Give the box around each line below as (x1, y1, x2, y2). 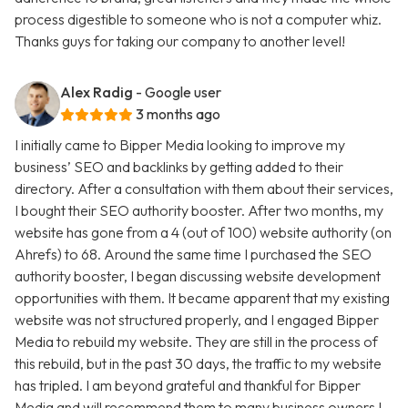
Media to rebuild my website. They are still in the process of (15, 332, 378, 352)
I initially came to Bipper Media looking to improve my (15, 136, 345, 155)
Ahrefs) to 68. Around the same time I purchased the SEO (15, 245, 372, 264)
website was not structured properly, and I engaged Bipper (15, 311, 379, 330)
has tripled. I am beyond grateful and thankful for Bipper (15, 376, 361, 395)
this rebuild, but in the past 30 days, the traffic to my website (15, 354, 382, 373)
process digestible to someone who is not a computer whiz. (15, 10, 382, 29)
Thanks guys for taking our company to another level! (15, 32, 345, 51)
